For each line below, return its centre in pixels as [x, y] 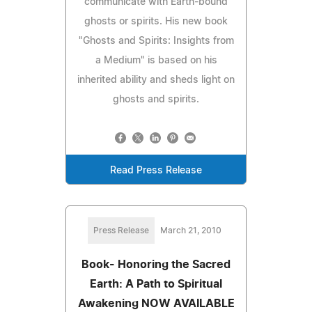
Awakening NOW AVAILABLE [156, 303]
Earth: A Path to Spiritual [156, 284]
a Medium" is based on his [156, 60]
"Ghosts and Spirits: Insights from [156, 41]
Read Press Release [156, 170]
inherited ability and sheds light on [156, 80]
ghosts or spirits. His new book [156, 21]
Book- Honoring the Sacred [156, 264]
